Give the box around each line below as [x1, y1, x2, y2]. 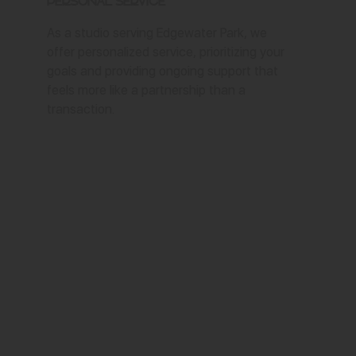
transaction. [47, 102, 115, 116]
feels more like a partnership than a [47, 83, 246, 97]
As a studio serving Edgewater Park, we [47, 25, 268, 40]
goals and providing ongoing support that [47, 64, 279, 78]
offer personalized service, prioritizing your [47, 44, 285, 59]
